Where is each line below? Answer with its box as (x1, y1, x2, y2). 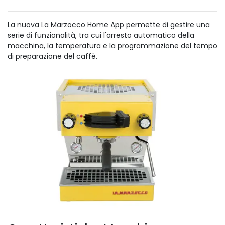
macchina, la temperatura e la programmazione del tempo (8, 41, 217, 51)
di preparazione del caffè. (8, 51, 99, 62)
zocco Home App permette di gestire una (64, 20, 210, 30)
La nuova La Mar (8, 20, 64, 30)
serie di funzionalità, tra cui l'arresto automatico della (8, 30, 194, 41)
